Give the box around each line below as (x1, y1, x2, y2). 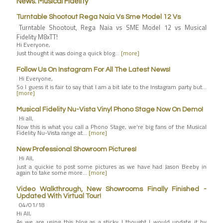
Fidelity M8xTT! (16, 32, 58, 42)
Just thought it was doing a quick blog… (16, 48, 121, 58)
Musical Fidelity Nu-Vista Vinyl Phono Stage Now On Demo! (16, 106, 203, 113)
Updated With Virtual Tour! (16, 193, 101, 200)
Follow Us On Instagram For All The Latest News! (16, 66, 170, 73)
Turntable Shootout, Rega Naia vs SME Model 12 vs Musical (19, 22, 207, 32)
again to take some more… (16, 168, 89, 177)
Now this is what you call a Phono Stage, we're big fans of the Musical (16, 122, 207, 131)
